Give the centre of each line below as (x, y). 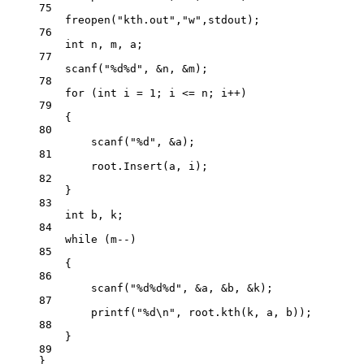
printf (110, 313)
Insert (143, 167)
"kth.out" (146, 20)
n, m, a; (114, 45)
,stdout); (231, 20)
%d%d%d (156, 288)
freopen (88, 20)
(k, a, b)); (276, 313)
